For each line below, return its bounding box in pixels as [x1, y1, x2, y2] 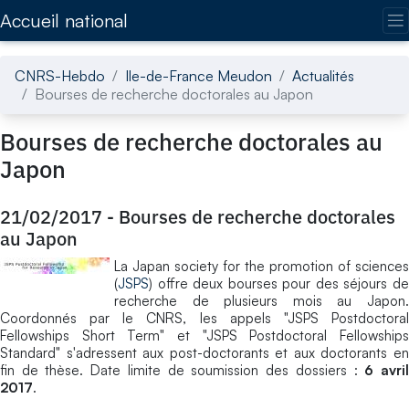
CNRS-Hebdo [15, 66, 105, 85]
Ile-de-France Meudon [125, 66, 272, 85]
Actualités [292, 66, 354, 85]
